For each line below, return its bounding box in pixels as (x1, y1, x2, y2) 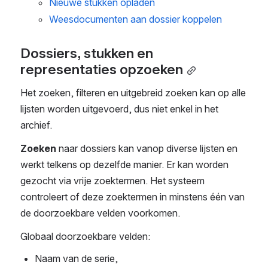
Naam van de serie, (35, 252, 118, 265)
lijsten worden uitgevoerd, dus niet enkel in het (20, 103, 218, 115)
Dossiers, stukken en (20, 45, 153, 62)
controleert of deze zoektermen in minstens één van (20, 191, 245, 203)
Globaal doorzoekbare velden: (20, 230, 150, 243)
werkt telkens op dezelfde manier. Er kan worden (20, 159, 229, 171)
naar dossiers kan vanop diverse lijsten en (56, 142, 237, 155)
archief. (20, 119, 52, 132)
